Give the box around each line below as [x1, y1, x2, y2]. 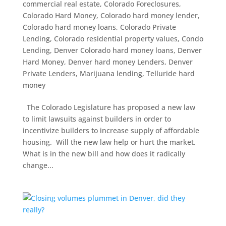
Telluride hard [146, 69, 195, 78]
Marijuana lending [79, 69, 142, 78]
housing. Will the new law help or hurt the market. [22, 137, 198, 147]
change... [22, 160, 53, 170]
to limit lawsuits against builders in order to [22, 114, 171, 124]
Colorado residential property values [53, 34, 178, 43]
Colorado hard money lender [100, 11, 198, 20]
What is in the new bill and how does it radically [22, 149, 185, 158]
